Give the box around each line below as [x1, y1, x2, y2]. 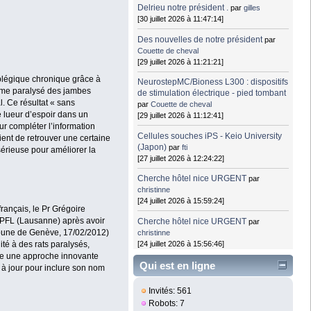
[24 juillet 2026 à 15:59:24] [137, 196, 225, 205]
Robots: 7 [146, 299, 185, 309]
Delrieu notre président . [137, 3, 229, 13]
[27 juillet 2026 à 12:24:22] [137, 153, 225, 162]
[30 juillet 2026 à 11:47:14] [137, 15, 224, 24]
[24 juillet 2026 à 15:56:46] [137, 239, 225, 248]
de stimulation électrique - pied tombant [137, 88, 287, 99]
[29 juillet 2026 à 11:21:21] [137, 57, 224, 66]
